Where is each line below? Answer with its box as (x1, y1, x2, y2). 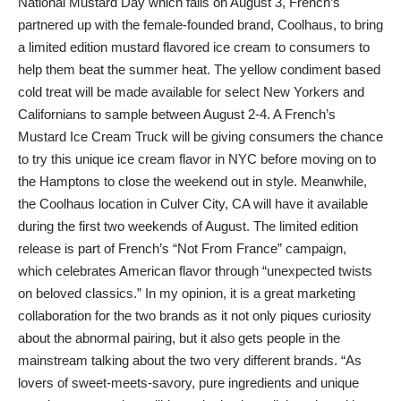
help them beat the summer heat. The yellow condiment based (18, 62, 380, 77)
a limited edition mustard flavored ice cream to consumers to (18, 39, 370, 55)
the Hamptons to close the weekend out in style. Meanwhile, (18, 174, 367, 189)
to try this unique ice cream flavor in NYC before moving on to (18, 151, 376, 166)
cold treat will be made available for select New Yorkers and (18, 84, 364, 99)
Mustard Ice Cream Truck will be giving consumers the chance (18, 129, 383, 144)
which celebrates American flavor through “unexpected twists (18, 263, 372, 278)
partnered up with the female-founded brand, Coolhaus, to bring (18, 17, 383, 32)
